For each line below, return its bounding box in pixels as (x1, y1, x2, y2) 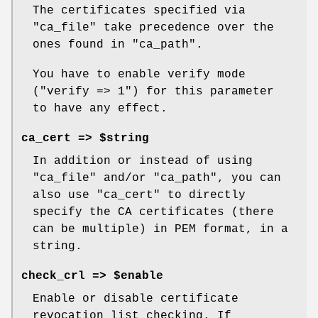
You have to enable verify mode (33, 68, 246, 82)
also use (33, 189, 97, 202)
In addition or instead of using (33, 155, 253, 168)
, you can (217, 172, 281, 185)
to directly (160, 189, 246, 202)
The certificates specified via (33, 4, 246, 18)
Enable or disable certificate (33, 292, 238, 306)
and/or (97, 172, 153, 185)
